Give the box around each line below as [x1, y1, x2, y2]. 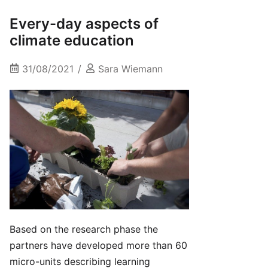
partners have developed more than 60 [10, 239, 187, 252]
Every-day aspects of [10, 15, 159, 33]
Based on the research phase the [10, 223, 158, 236]
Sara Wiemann [98, 63, 163, 75]
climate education [10, 32, 134, 50]
